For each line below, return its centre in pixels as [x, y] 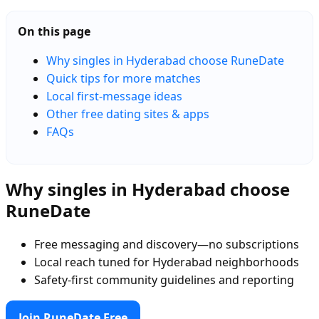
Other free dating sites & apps [128, 114]
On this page [54, 31]
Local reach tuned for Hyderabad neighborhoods [167, 262]
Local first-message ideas [114, 96]
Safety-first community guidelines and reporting [164, 279]
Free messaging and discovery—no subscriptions [167, 244]
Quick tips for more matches [124, 78]
